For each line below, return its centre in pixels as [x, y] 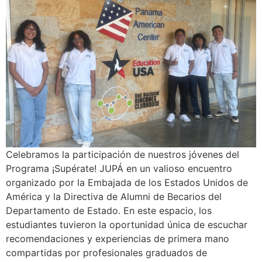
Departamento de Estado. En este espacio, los [109, 210]
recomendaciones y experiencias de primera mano [118, 238]
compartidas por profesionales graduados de [106, 252]
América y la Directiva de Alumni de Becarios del [114, 196]
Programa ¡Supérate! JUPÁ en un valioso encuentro [119, 168]
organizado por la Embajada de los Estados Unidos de [127, 182]
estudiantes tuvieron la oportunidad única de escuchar [127, 224]
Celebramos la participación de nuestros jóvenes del [123, 154]
